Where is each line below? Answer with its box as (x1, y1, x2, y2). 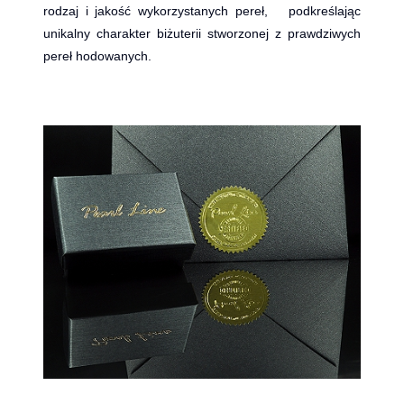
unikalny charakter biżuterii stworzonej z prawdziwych (43, 25, 361, 41)
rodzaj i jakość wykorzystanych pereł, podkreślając (43, 3, 361, 18)
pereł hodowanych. (43, 48, 151, 63)
